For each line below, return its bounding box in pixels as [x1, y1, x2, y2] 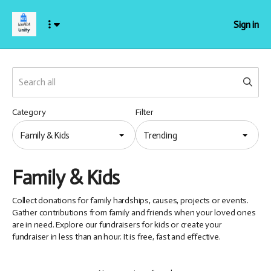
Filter [135, 107, 154, 117]
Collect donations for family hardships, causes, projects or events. [12, 195, 249, 206]
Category [12, 107, 46, 117]
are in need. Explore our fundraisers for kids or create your [12, 220, 222, 230]
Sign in [233, 18, 259, 30]
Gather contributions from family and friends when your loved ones [12, 207, 256, 218]
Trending [143, 130, 177, 141]
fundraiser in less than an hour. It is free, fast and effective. [12, 232, 221, 242]
